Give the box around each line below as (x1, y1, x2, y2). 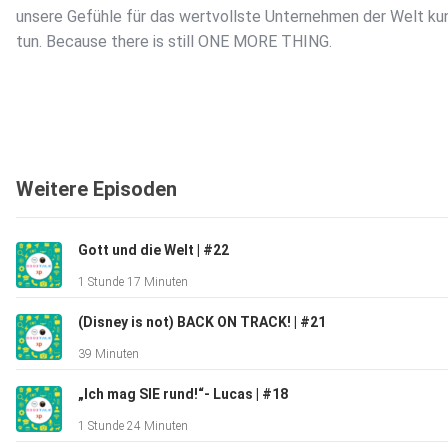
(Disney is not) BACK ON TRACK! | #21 (78, 314, 326, 331)
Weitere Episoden (16, 177, 177, 202)
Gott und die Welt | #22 (78, 242, 229, 259)
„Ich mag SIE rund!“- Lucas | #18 (78, 386, 288, 403)
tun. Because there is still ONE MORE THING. (16, 32, 332, 52)
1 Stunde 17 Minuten (78, 275, 188, 290)
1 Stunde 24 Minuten (78, 419, 188, 434)
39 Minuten (78, 347, 139, 362)
